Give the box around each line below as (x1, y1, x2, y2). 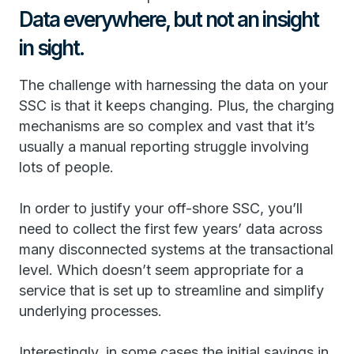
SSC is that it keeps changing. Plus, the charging (19, 97, 334, 114)
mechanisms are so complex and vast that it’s (19, 118, 314, 134)
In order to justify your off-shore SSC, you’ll (19, 200, 303, 217)
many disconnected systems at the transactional (19, 241, 333, 258)
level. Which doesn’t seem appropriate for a (19, 262, 303, 278)
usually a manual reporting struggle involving (19, 138, 309, 155)
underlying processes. (19, 303, 162, 319)
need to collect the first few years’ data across (19, 220, 322, 237)
